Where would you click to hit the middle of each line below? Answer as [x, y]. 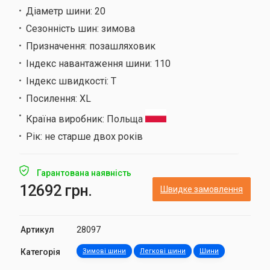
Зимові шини [104, 251]
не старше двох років [94, 136]
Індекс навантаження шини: [90, 63]
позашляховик [122, 46]
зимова [118, 28]
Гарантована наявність [84, 173]
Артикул [37, 229]
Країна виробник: [66, 119]
